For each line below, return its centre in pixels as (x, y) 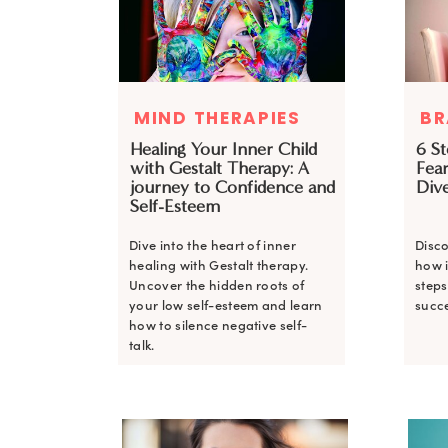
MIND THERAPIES (217, 118)
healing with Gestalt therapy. (219, 265)
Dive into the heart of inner (213, 245)
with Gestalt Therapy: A (219, 168)
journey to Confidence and (232, 187)
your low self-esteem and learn (226, 305)
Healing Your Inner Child (223, 149)
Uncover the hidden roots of (217, 285)
